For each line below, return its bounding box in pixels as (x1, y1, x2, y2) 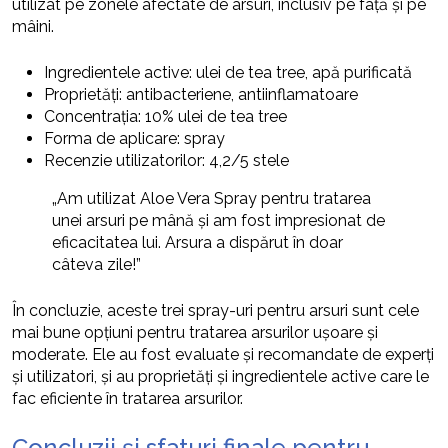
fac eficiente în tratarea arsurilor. (12, 389, 243, 409)
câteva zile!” (52, 255, 141, 275)
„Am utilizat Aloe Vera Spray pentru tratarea (52, 189, 371, 209)
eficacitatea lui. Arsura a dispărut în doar (52, 233, 343, 253)
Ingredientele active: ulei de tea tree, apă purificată (44, 63, 412, 83)
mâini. (12, 17, 54, 37)
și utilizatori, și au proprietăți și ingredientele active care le (12, 367, 429, 387)
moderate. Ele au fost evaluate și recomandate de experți (12, 345, 434, 365)
